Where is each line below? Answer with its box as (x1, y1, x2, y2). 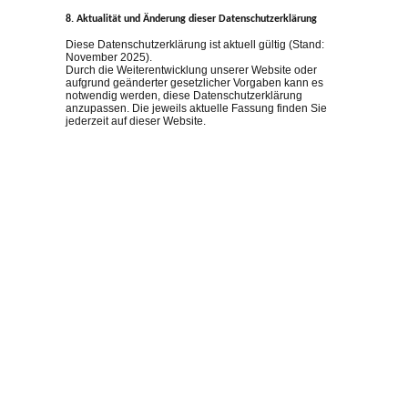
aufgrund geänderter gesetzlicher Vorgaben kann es (66, 76, 323, 89)
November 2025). (66, 50, 152, 64)
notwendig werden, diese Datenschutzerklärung (66, 88, 302, 102)
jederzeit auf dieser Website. (66, 114, 206, 127)
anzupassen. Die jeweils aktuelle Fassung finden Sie (66, 101, 327, 115)
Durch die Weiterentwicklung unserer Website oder (66, 63, 317, 76)
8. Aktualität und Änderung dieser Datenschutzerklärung (66, 14, 317, 25)
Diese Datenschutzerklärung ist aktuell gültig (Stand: (66, 37, 324, 51)
